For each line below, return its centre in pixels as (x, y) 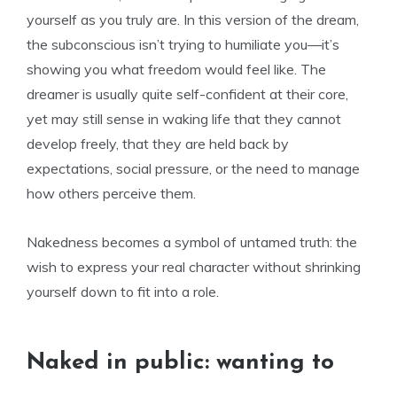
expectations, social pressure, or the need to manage (193, 168)
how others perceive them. (111, 193)
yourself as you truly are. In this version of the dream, (193, 19)
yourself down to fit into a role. (123, 292)
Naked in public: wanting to (180, 363)
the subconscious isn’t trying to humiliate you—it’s (183, 44)
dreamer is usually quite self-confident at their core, (187, 94)
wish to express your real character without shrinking (194, 267)
